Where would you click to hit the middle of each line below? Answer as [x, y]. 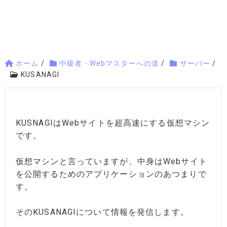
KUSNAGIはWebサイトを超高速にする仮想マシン [113, 123]
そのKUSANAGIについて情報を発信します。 [102, 212]
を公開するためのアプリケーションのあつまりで [111, 174]
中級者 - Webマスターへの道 [109, 63]
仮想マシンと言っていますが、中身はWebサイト [111, 161]
